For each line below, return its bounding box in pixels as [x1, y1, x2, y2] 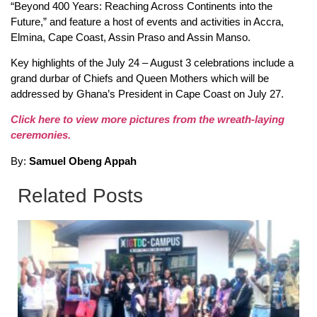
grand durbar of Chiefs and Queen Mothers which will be [11, 71, 269, 84]
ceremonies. [11, 129, 71, 142]
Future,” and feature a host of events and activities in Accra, [11, 15, 284, 28]
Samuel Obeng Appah [29, 154, 137, 167]
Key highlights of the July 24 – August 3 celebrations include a [11, 56, 294, 69]
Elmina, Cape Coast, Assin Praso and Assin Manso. [11, 30, 250, 43]
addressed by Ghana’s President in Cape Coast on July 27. [11, 87, 284, 100]
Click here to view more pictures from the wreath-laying [11, 113, 284, 126]
